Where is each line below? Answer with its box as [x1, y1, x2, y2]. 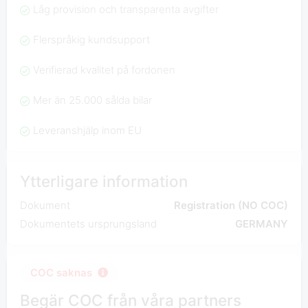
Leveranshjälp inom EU [32, 124, 142, 137]
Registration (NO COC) [174, 199, 289, 212]
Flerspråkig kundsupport [32, 33, 150, 47]
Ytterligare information [19, 172, 188, 191]
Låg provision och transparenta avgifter [32, 3, 219, 16]
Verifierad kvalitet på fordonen [32, 63, 175, 77]
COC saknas [30, 265, 92, 279]
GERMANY [235, 217, 289, 231]
